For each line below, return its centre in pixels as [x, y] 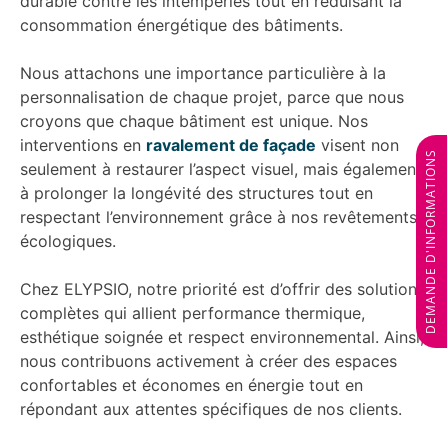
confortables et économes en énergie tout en [191, 384]
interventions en [83, 144]
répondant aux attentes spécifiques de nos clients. [211, 408]
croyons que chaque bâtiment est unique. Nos [194, 120]
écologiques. [68, 240]
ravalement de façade [231, 144]
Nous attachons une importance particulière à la [203, 72]
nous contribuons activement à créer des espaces [208, 360]
